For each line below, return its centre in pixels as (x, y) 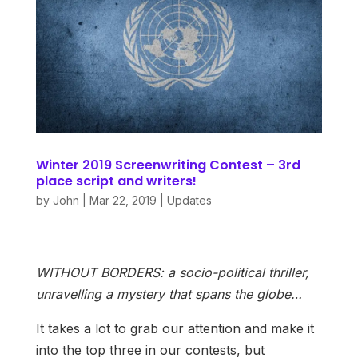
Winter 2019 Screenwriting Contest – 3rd (168, 165)
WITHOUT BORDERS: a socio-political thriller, (172, 273)
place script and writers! (116, 181)
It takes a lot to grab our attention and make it (175, 329)
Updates (189, 201)
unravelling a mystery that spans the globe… (171, 294)
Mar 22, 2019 (123, 201)
